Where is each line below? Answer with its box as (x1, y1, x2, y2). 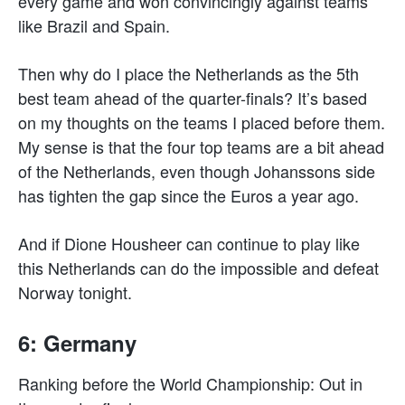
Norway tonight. (18, 279, 132, 304)
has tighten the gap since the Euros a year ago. (18, 183, 359, 207)
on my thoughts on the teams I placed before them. (18, 109, 385, 134)
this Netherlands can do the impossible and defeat (18, 255, 379, 279)
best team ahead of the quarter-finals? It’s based (18, 85, 367, 109)
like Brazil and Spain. (18, 13, 170, 37)
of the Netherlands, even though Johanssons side (18, 158, 375, 183)
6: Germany (18, 326, 137, 358)
